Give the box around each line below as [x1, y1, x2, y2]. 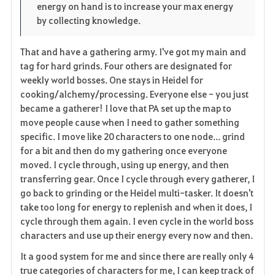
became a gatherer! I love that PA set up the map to [20, 101, 231, 114]
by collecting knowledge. [36, 14, 141, 26]
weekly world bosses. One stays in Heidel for [20, 73, 203, 86]
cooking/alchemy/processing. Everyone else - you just [20, 87, 249, 100]
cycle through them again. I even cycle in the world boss [20, 214, 254, 227]
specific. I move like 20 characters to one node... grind [20, 130, 245, 142]
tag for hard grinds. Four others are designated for [20, 59, 232, 72]
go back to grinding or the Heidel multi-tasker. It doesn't [20, 186, 254, 199]
